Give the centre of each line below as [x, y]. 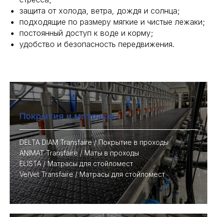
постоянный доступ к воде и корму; [86, 33]
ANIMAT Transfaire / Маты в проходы [79, 153]
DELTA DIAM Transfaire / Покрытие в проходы [94, 142]
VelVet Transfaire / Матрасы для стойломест [92, 174]
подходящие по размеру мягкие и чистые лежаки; [112, 22]
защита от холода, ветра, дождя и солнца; [100, 11]
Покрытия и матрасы [67, 116]
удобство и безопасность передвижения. [97, 44]
